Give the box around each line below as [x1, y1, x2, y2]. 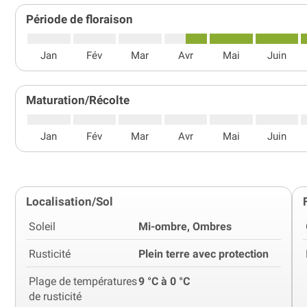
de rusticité [29, 289, 82, 303]
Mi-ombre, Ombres [138, 219, 232, 233]
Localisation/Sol [26, 194, 113, 208]
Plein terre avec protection [138, 247, 269, 260]
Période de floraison [26, 12, 133, 26]
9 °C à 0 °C [138, 274, 190, 288]
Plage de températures [29, 274, 137, 288]
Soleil [29, 219, 56, 233]
